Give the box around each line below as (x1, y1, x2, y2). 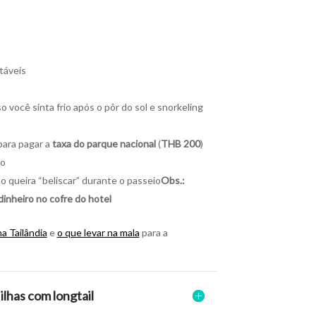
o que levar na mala (56, 226, 140, 238)
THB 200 (160, 137, 200, 150)
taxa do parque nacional (51, 137, 156, 150)
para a (139, 226, 168, 238)
